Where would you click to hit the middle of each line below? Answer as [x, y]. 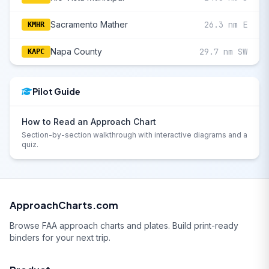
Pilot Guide [56, 91]
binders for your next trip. [60, 237]
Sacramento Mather [89, 24]
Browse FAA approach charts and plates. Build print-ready [124, 225]
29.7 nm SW [223, 52]
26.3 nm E [226, 25]
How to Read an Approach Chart [89, 122]
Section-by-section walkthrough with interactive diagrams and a [134, 135]
